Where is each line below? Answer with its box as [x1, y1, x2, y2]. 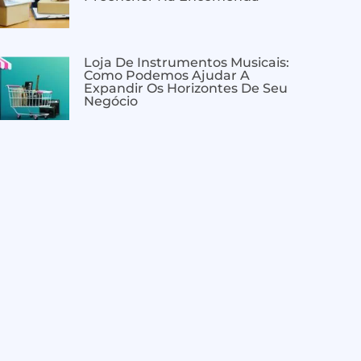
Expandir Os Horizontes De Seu [84, 81, 288, 97]
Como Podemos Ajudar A [84, 68, 250, 84]
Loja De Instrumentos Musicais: [84, 55, 289, 71]
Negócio [84, 93, 138, 110]
